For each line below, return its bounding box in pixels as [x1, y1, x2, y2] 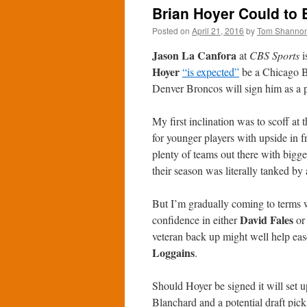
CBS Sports [249, 48, 299, 62]
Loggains [152, 245, 195, 260]
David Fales [240, 212, 293, 228]
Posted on [152, 25, 190, 36]
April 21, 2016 [192, 25, 244, 36]
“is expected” [182, 64, 239, 79]
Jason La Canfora [152, 47, 236, 63]
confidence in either [152, 212, 240, 227]
